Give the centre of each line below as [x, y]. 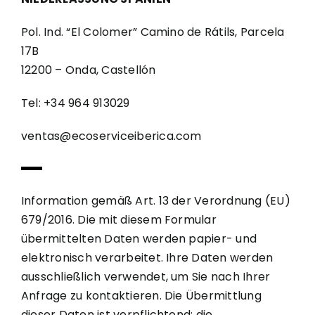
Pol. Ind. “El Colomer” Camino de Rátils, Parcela [153, 32]
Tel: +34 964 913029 [75, 103]
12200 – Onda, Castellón [88, 70]
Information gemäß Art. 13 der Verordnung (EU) [155, 200]
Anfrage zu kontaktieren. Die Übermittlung [141, 295]
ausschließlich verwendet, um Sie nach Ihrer [146, 276]
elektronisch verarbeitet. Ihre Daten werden [147, 257]
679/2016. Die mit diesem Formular [118, 219]
